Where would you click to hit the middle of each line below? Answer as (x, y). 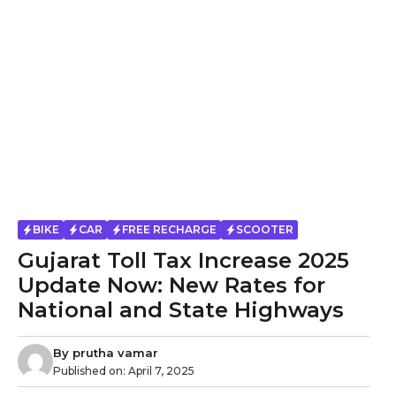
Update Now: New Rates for (171, 285)
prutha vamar (115, 352)
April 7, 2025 (161, 370)
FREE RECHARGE (169, 229)
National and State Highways (181, 310)
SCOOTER (265, 229)
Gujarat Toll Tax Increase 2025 (183, 260)
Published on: (91, 370)
